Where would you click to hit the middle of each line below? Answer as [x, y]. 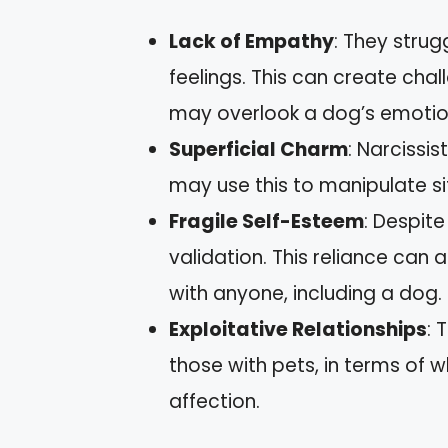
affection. [214, 402]
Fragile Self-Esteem [266, 222]
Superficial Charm [258, 150]
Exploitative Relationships [298, 330]
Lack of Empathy [251, 42]
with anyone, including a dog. [305, 294]
